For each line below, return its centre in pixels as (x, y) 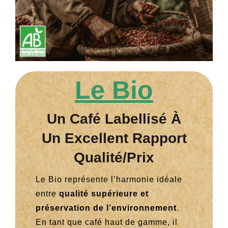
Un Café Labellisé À (114, 119)
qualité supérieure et (104, 194)
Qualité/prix (114, 158)
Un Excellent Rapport (114, 138)
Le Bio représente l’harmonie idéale (109, 180)
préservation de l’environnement (106, 208)
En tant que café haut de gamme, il (106, 222)
